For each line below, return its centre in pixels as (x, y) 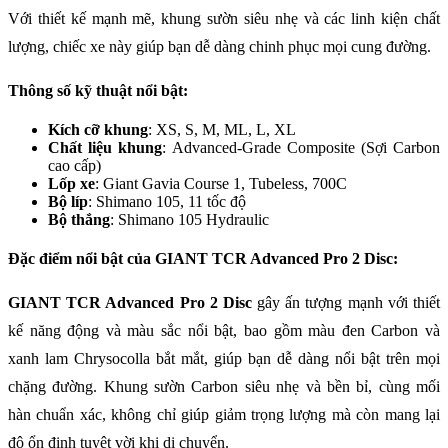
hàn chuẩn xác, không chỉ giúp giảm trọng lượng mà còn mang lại (224, 415)
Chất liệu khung (105, 148)
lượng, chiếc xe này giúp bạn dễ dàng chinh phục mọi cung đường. (219, 47)
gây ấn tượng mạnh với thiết (346, 303)
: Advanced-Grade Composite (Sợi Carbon (301, 148)
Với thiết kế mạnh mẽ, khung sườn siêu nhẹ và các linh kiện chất (224, 19)
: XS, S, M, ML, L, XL (222, 130)
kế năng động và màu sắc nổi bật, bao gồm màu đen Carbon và (224, 331)
